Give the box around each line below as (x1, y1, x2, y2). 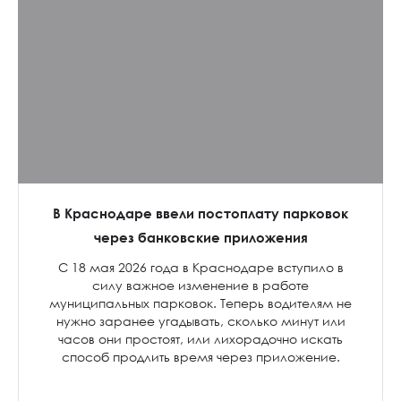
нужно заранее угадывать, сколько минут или (55, 313, 346, 328)
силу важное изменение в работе (92, 277, 309, 293)
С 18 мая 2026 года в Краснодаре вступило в (57, 260, 344, 275)
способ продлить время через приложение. (61, 349, 340, 364)
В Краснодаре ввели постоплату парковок (53, 205, 348, 221)
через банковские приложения (93, 229, 308, 245)
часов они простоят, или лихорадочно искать (58, 331, 343, 346)
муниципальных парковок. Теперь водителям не (49, 295, 352, 311)
